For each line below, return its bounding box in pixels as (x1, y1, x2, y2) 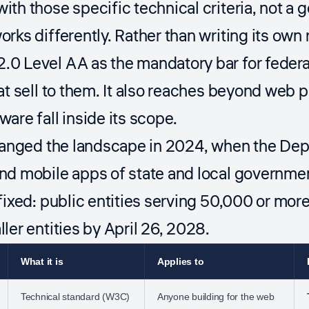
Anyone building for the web (157, 291, 275, 303)
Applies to (157, 256, 204, 268)
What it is (20, 256, 63, 268)
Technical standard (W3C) (20, 291, 130, 303)
